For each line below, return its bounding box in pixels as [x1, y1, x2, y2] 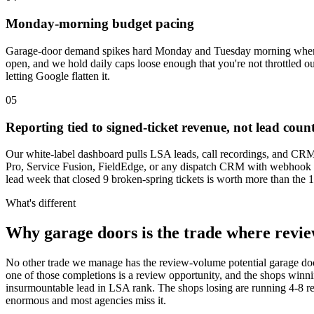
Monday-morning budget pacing [6, 16, 194, 32]
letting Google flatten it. [6, 70, 110, 82]
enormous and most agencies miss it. [6, 294, 166, 307]
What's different [6, 197, 76, 210]
